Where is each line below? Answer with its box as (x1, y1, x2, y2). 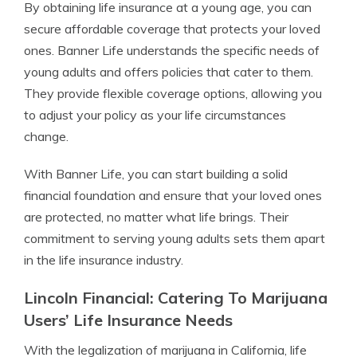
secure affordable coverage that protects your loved (24, 21, 320, 37)
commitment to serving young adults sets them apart (24, 230, 325, 247)
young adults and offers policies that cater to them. (24, 64, 313, 80)
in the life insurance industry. (24, 252, 183, 269)
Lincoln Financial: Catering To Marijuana (24, 288, 328, 308)
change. (24, 128, 69, 145)
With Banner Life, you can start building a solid (24, 166, 288, 182)
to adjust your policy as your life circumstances (24, 107, 286, 124)
